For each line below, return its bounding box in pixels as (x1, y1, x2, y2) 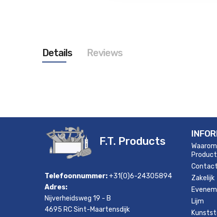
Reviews (87, 47, 123, 59)
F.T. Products (99, 135, 166, 148)
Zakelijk (191, 174, 215, 182)
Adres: (45, 183, 67, 191)
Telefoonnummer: (45, 172, 108, 180)
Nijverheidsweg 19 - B (45, 194, 111, 202)
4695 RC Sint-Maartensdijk (45, 205, 130, 214)
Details (42, 47, 72, 59)
